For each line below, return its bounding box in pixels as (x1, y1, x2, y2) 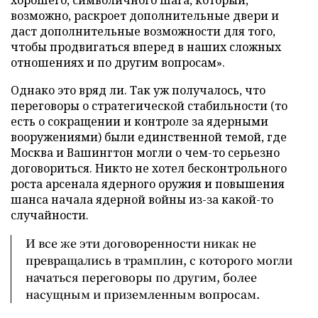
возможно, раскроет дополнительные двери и (11, 7, 279, 23)
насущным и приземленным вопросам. (26, 285, 260, 302)
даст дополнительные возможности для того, (11, 23, 275, 39)
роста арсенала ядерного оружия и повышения (11, 175, 285, 192)
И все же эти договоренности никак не (26, 234, 256, 251)
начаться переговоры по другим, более (26, 268, 257, 285)
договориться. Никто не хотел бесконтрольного (11, 160, 287, 176)
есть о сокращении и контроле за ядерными (11, 113, 268, 129)
